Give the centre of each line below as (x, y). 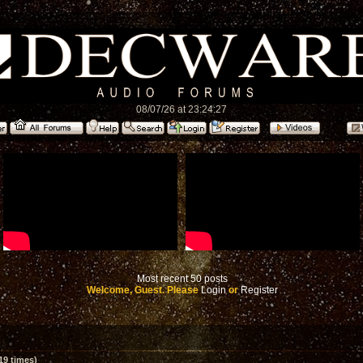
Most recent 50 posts (182, 279)
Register (259, 290)
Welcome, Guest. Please (144, 290)
